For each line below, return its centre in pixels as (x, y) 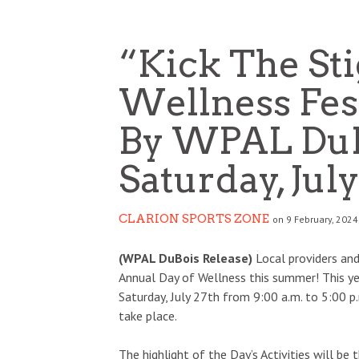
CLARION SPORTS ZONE (194, 218)
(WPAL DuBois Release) (186, 258)
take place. (149, 315)
